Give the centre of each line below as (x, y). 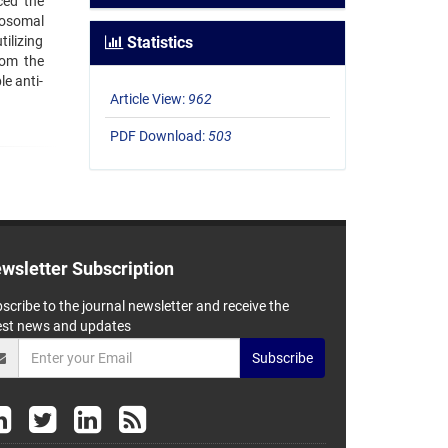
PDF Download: (158, 136)
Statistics (157, 43)
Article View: (148, 99)
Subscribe (283, 357)
